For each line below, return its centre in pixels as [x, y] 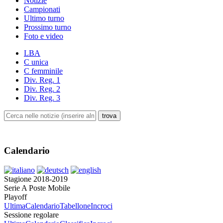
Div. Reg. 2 [42, 89]
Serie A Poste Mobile [37, 188]
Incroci [102, 206]
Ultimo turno [44, 18]
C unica [36, 62]
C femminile [43, 71]
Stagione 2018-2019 [36, 179]
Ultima [15, 206]
